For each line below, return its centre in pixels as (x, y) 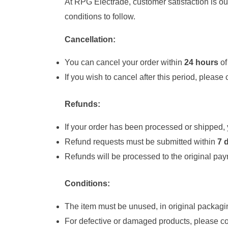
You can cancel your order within (124, 63)
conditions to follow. (100, 17)
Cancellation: (90, 40)
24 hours (201, 63)
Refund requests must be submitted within (141, 142)
